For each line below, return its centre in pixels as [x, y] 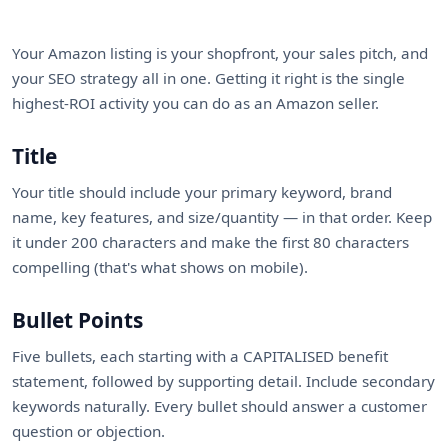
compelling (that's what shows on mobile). [160, 267]
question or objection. [88, 431]
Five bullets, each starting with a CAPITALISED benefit [200, 356]
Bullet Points [77, 320]
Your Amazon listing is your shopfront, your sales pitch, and [220, 53]
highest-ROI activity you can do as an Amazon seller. [195, 103]
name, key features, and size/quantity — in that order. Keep [222, 217]
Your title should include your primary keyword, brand [202, 192]
